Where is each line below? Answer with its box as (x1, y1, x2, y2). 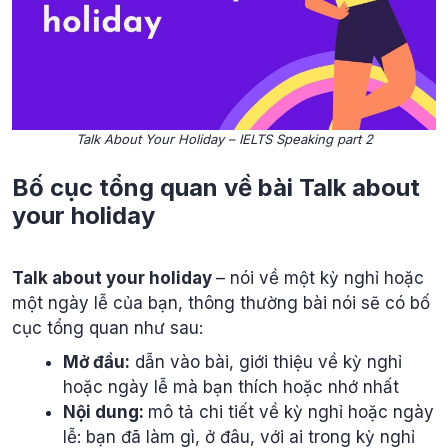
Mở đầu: (63, 351, 130, 372)
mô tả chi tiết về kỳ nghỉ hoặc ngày (148, 401, 434, 422)
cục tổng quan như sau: (12, 318, 203, 338)
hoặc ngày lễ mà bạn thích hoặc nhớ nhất (63, 376, 399, 397)
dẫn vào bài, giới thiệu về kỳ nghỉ (130, 351, 402, 372)
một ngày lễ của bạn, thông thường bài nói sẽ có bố (12, 293, 430, 313)
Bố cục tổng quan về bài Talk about (12, 173, 420, 202)
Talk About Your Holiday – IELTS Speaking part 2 (75, 130, 373, 147)
